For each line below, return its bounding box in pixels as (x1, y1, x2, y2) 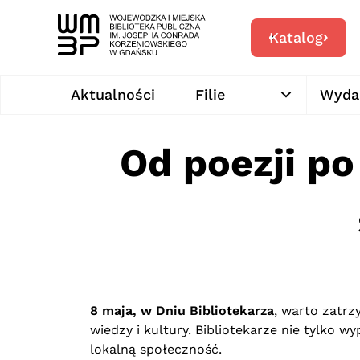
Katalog (269, 29, 323, 46)
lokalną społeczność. (90, 342, 222, 357)
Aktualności (71, 86, 155, 103)
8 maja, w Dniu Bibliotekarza (90, 303, 274, 318)
